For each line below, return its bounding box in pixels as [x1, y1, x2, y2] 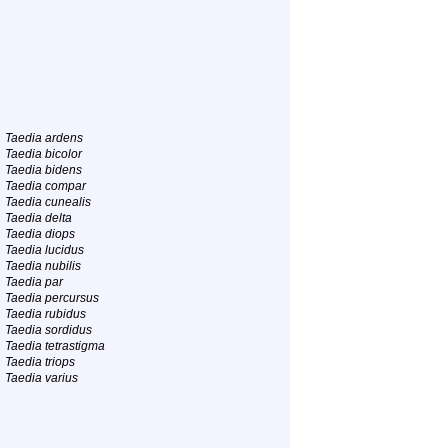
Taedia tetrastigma [5, 339, 105, 353]
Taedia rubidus [5, 307, 86, 321]
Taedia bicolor [5, 147, 82, 161]
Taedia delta [5, 211, 72, 225]
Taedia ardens [5, 131, 83, 145]
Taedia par [5, 275, 63, 289]
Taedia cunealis [5, 195, 91, 209]
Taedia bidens [5, 163, 82, 177]
